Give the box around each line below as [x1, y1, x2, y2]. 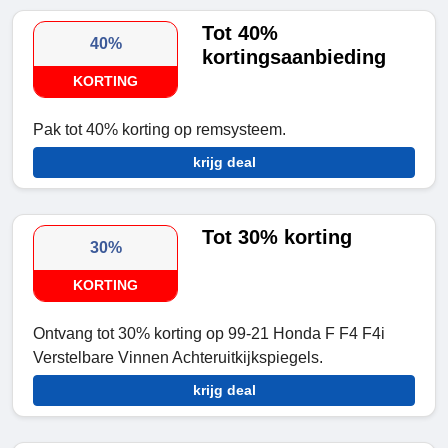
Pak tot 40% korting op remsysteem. [33, 121, 286, 139]
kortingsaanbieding [202, 46, 387, 69]
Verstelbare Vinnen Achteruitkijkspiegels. [33, 349, 323, 367]
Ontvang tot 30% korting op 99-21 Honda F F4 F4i [33, 325, 385, 343]
